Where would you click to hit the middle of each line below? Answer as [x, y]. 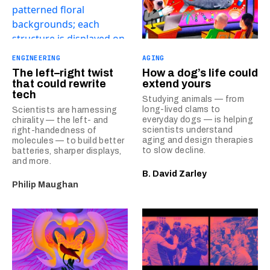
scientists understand [188, 130]
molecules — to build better [68, 141]
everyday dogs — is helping [198, 120]
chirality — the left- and [60, 120]
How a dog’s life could [200, 73]
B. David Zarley [174, 174]
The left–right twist [63, 73]
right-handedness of [55, 130]
